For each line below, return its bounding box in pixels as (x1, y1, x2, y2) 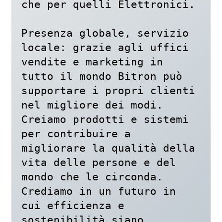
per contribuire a (21, 127, 131, 140)
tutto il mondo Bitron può (21, 69, 182, 82)
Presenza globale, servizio (21, 26, 189, 39)
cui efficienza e (21, 199, 124, 212)
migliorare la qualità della (21, 141, 195, 154)
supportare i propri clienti (21, 84, 195, 97)
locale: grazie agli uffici (21, 41, 189, 54)
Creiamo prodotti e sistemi (21, 112, 189, 125)
